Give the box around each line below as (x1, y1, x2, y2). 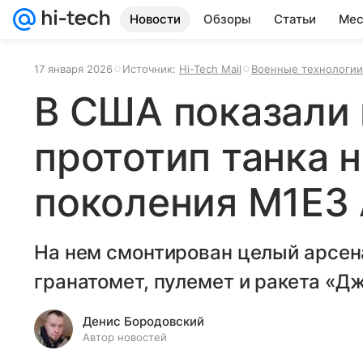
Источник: (122, 62, 179, 75)
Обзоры (203, 11, 251, 27)
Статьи (274, 11, 316, 27)
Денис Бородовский (83, 314, 204, 329)
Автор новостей (83, 331, 167, 344)
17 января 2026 (34, 62, 113, 75)
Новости (130, 11, 181, 27)
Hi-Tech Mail (179, 62, 241, 75)
